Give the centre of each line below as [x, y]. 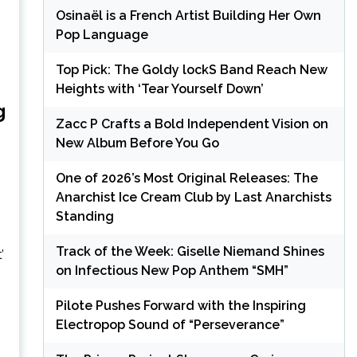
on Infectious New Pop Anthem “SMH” [172, 270]
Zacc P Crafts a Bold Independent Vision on [192, 124]
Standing [84, 216]
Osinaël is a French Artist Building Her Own [188, 15]
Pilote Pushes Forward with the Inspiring [180, 305]
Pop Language [102, 34]
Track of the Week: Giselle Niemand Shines [190, 251]
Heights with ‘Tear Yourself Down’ [159, 88]
